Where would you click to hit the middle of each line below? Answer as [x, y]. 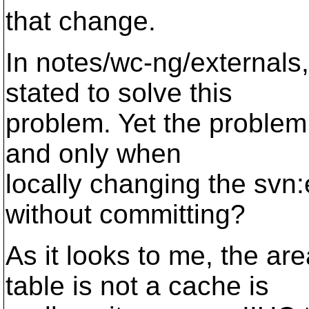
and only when [93, 153]
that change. [81, 21]
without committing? [126, 214]
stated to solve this [119, 93]
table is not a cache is [137, 286]
